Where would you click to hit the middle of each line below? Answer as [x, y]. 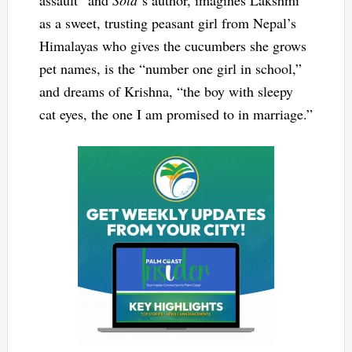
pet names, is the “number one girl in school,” [170, 68]
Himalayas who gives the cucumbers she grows [172, 45]
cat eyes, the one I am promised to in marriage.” [176, 114]
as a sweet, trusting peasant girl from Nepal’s [167, 22]
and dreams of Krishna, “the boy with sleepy [166, 91]
